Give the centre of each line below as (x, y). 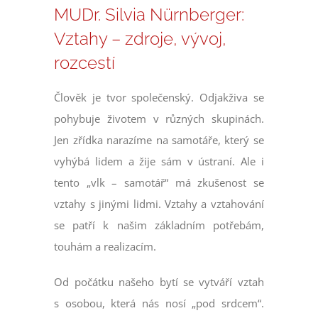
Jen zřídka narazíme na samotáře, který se (159, 140)
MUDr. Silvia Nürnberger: (149, 15)
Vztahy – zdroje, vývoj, (141, 39)
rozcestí (85, 63)
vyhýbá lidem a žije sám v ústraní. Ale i (159, 161)
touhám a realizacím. (105, 247)
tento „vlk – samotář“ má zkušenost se (159, 183)
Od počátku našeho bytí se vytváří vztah (159, 282)
